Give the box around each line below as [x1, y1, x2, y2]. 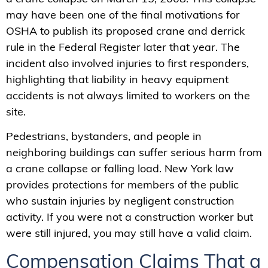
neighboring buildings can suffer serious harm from [6, 145, 262, 160]
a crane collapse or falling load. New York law [6, 162, 234, 176]
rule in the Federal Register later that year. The [6, 39, 240, 54]
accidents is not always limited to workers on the [6, 88, 250, 102]
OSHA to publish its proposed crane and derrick [6, 23, 245, 38]
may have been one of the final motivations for [6, 7, 240, 22]
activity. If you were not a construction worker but [6, 210, 253, 224]
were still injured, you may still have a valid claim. [6, 226, 252, 240]
